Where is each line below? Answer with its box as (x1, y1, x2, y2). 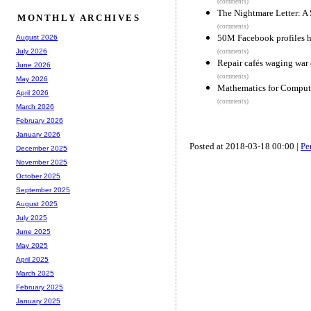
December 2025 (16, 144, 67, 153)
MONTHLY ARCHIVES (17, 12, 141, 24)
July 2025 (16, 214, 47, 222)
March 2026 (16, 103, 54, 111)
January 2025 (16, 297, 60, 305)
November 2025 (16, 158, 67, 167)
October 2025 (16, 172, 60, 180)
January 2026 (16, 131, 60, 139)
